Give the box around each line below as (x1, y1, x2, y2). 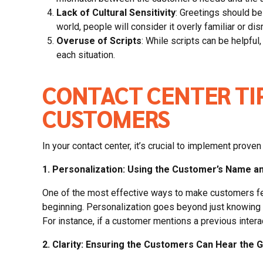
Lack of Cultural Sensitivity (56, 6, 176, 18)
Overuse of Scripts (56, 35, 141, 46)
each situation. (56, 49, 115, 60)
